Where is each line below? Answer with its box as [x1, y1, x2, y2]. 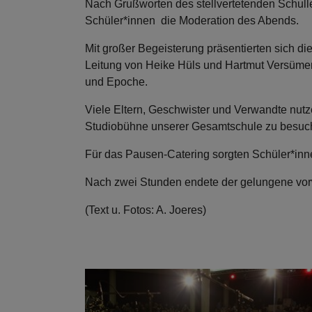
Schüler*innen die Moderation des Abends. [85, 15, 299, 26]
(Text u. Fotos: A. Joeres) [85, 204, 206, 216]
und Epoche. [85, 76, 148, 88]
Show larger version [84, 270, 183, 282]
